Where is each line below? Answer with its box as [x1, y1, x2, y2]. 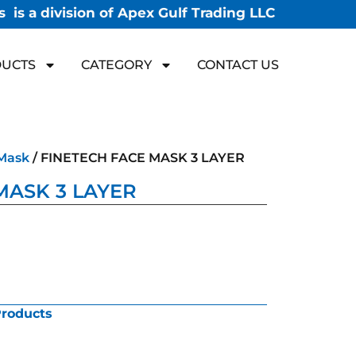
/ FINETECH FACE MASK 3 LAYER [29, 150, 245, 166]
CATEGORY [81, 56, 152, 72]
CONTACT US [197, 56, 279, 72]
